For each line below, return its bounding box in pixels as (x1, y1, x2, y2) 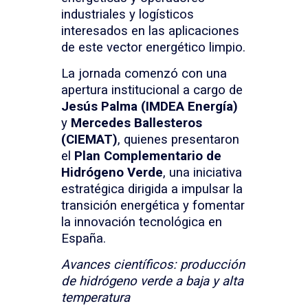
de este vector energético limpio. (61, 39, 245, 55)
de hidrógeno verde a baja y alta (61, 273, 243, 289)
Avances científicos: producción (61, 256, 245, 272)
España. (61, 230, 106, 246)
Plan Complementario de (74, 148, 221, 164)
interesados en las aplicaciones (61, 23, 239, 38)
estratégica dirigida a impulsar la (61, 181, 243, 197)
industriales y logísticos (61, 6, 194, 22)
